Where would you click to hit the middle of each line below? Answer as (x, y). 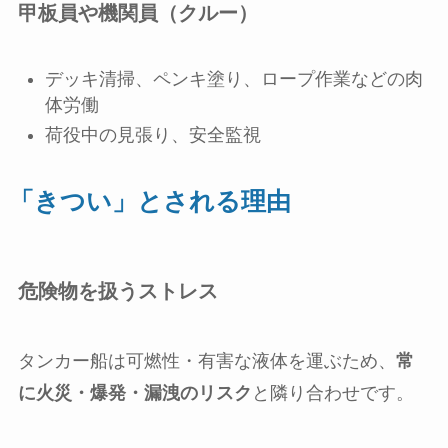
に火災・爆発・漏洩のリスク (134, 392)
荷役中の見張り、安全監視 (152, 135)
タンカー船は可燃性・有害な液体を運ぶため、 (206, 360)
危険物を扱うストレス (117, 291)
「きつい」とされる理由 (149, 201)
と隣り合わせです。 (332, 392)
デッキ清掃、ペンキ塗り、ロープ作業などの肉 (233, 78)
